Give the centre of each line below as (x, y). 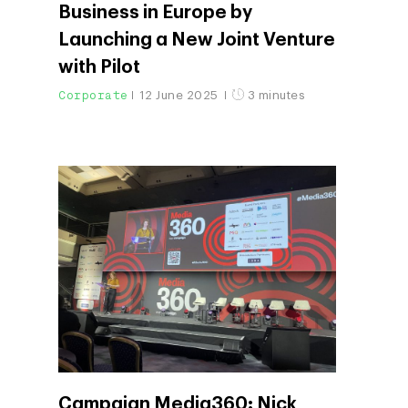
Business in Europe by (155, 13)
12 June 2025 (180, 96)
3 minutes (275, 96)
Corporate (93, 96)
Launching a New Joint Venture (197, 41)
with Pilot (99, 68)
